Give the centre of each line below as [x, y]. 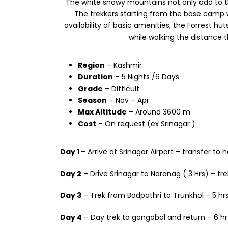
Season [92, 100]
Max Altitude [102, 112]
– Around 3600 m [159, 112]
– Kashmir [123, 65]
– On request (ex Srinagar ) [146, 124]
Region [91, 65]
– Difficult [121, 89]
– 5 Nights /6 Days [146, 77]
